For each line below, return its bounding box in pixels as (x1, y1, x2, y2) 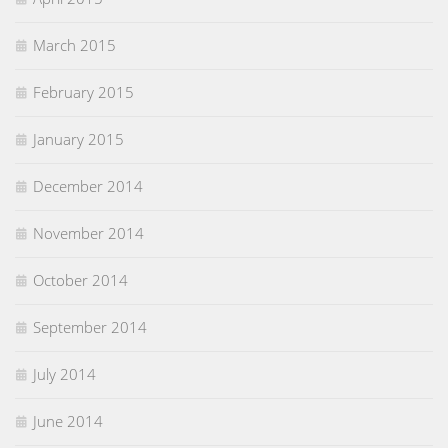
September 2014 (33, 317, 147, 338)
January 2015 (33, 129, 124, 150)
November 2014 (33, 223, 144, 244)
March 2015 (33, 35, 116, 56)
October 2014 (33, 270, 128, 291)
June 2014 (33, 411, 103, 432)
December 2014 (33, 176, 143, 197)
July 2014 (33, 364, 96, 385)
